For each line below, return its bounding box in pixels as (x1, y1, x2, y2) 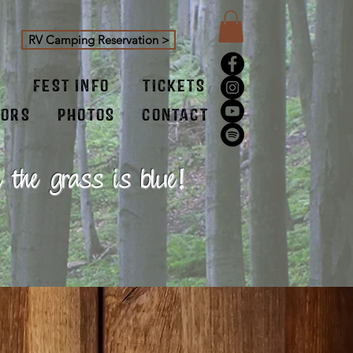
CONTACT (142, 103, 209, 125)
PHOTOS (58, 103, 116, 125)
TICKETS (143, 74, 206, 96)
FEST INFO (33, 74, 110, 96)
